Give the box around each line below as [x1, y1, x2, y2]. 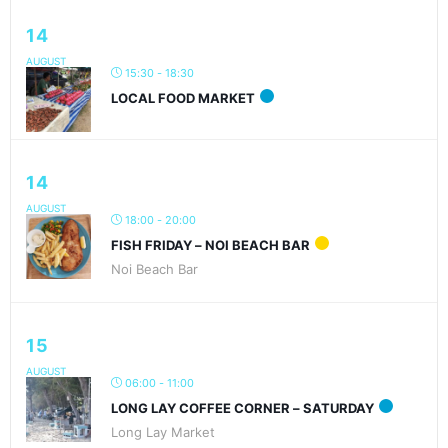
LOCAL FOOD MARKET [111, 89, 255, 106]
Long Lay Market [111, 423, 215, 440]
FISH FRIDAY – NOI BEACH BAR [111, 236, 310, 253]
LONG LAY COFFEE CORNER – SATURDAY [111, 399, 374, 416]
